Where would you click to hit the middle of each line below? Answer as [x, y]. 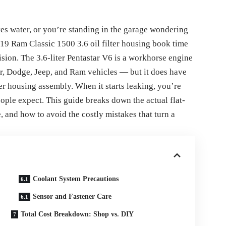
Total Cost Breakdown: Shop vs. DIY [77, 214]
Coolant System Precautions [76, 179]
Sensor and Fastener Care [72, 197]
